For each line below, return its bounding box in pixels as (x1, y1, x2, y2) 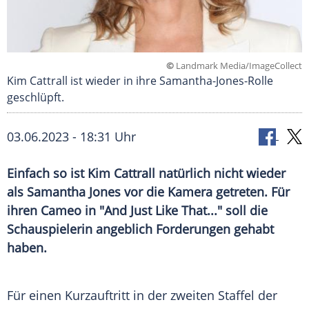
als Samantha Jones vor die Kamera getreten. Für (7, 183, 290, 201)
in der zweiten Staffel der (130, 287, 277, 304)
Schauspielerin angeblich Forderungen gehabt (7, 221, 274, 238)
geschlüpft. (7, 90, 64, 106)
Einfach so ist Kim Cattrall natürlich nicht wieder (7, 165, 286, 182)
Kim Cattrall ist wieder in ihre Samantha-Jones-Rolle (7, 73, 273, 89)
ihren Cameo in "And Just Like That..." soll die (7, 202, 268, 219)
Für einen (7, 287, 65, 304)
